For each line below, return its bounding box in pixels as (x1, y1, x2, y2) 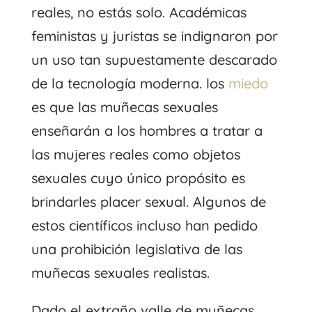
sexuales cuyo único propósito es (31, 169, 245, 187)
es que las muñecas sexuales (31, 97, 218, 116)
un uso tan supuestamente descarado (31, 50, 277, 68)
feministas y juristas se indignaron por (31, 26, 278, 45)
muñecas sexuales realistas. (31, 263, 210, 281)
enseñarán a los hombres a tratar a (31, 121, 263, 139)
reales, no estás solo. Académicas (31, 3, 247, 21)
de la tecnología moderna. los (31, 74, 228, 92)
